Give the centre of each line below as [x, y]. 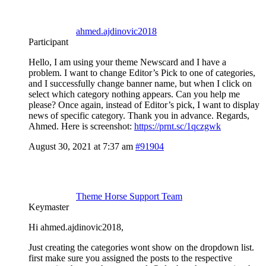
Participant [48, 42]
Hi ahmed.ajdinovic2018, [76, 227]
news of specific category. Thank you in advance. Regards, [139, 115]
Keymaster [49, 207]
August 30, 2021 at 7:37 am [81, 146]
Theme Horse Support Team [129, 196]
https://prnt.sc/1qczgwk [178, 126]
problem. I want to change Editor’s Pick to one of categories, [142, 72]
